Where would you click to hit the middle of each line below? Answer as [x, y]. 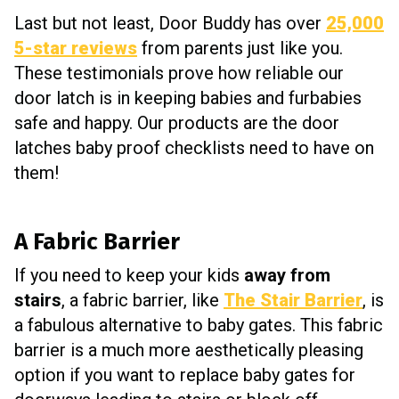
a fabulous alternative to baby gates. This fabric [199, 325]
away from [287, 275]
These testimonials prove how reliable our [179, 73]
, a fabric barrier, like [142, 300]
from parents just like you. [240, 48]
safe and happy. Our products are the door [177, 122]
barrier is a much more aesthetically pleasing [189, 350]
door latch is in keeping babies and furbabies [188, 98]
